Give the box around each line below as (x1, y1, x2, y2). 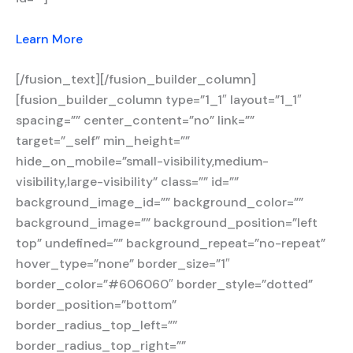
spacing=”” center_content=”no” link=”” (16, 112, 255, 129)
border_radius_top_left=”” (16, 317, 177, 334)
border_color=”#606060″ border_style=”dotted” (16, 276, 313, 293)
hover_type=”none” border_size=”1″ (16, 255, 230, 273)
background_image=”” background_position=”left (16, 214, 318, 232)
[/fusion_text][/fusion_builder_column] (16, 71, 256, 88)
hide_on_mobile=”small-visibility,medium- (16, 153, 269, 170)
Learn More (16, 30, 83, 47)
